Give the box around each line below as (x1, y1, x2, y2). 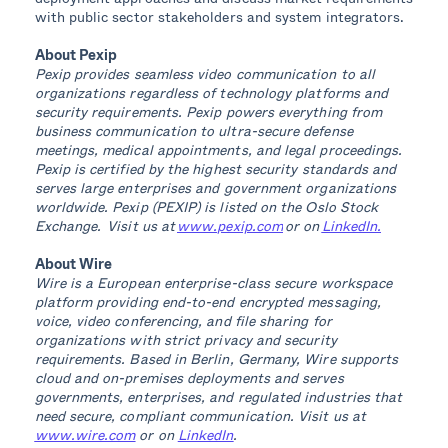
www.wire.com (34, 424, 136, 446)
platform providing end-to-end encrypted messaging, (34, 291, 382, 313)
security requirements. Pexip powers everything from (34, 101, 383, 123)
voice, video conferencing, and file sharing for (34, 310, 332, 332)
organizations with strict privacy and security (34, 329, 337, 351)
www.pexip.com (177, 215, 284, 237)
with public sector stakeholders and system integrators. (34, 6, 405, 28)
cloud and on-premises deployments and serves (34, 367, 344, 389)
